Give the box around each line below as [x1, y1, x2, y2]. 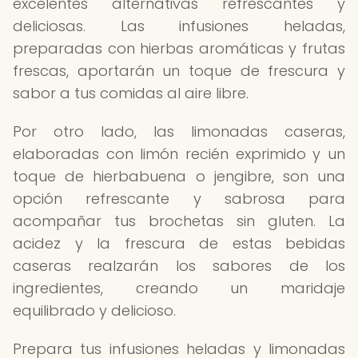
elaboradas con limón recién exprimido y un [13, 144, 345, 164]
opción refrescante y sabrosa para [13, 189, 345, 209]
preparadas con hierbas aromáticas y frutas [13, 38, 345, 58]
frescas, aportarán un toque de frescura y [13, 61, 345, 81]
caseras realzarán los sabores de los [13, 256, 345, 276]
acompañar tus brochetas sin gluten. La [13, 211, 345, 231]
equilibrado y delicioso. [13, 300, 176, 320]
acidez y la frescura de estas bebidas [13, 233, 345, 253]
